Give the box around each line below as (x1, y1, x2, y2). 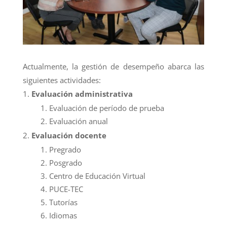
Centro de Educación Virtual (49, 170, 145, 181)
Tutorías (49, 197, 78, 207)
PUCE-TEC (49, 183, 83, 194)
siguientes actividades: (22, 74, 101, 85)
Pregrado (49, 144, 81, 155)
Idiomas (49, 210, 77, 220)
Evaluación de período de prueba (49, 102, 164, 113)
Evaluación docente (31, 130, 106, 140)
